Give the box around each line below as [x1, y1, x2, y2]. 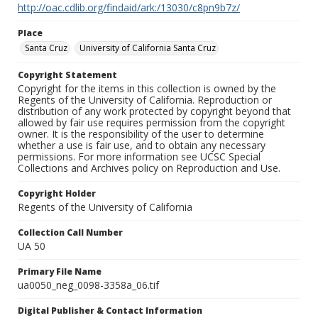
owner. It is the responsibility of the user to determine [18, 127, 264, 141]
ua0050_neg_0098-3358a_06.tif [18, 278, 159, 292]
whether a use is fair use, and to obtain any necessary [18, 138, 265, 153]
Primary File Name [18, 265, 102, 278]
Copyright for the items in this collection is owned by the [18, 82, 276, 96]
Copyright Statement [18, 69, 117, 82]
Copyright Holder [18, 187, 96, 200]
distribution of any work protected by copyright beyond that [18, 104, 291, 119]
